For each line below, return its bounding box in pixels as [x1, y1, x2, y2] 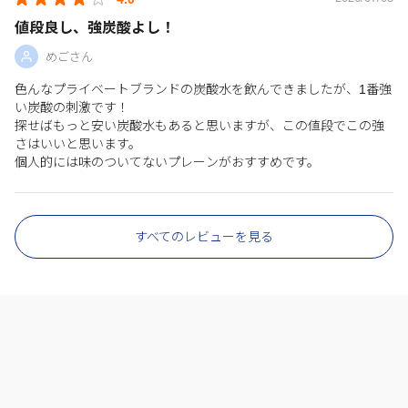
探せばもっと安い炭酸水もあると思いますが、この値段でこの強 [15, 117, 384, 133]
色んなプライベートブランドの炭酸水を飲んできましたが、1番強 [15, 81, 392, 97]
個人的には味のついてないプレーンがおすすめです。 [15, 154, 320, 169]
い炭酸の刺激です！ [15, 99, 129, 115]
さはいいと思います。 [15, 136, 141, 151]
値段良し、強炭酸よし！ [15, 19, 175, 36]
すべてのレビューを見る [135, 229, 273, 244]
